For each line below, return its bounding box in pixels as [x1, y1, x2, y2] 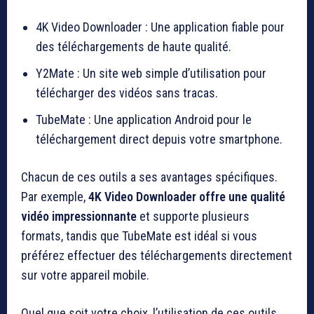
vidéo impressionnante [21, 209, 137, 224]
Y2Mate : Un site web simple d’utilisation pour [36, 66, 266, 81]
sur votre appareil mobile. [21, 268, 149, 283]
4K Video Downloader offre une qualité [88, 189, 285, 205]
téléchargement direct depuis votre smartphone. [36, 132, 282, 147]
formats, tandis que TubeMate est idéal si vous [21, 228, 257, 244]
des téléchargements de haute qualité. [36, 39, 231, 55]
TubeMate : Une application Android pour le [36, 112, 252, 128]
